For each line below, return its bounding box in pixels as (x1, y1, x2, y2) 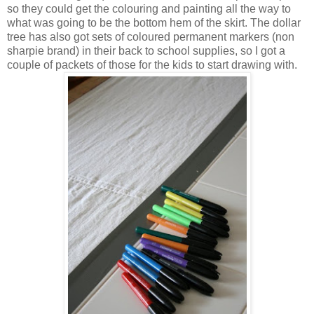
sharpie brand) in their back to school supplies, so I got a (7, 45, 285, 57)
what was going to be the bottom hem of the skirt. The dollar (7, 17, 301, 29)
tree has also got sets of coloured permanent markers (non (7, 31, 294, 43)
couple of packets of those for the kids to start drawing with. (7, 59, 297, 71)
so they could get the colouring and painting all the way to (7, 3, 291, 15)
